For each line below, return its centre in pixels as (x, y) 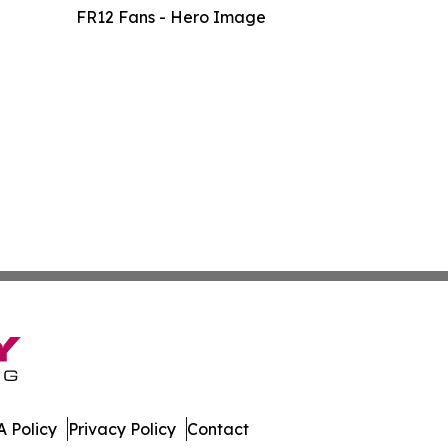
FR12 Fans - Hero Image (171, 17)
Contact (218, 429)
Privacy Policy (122, 429)
